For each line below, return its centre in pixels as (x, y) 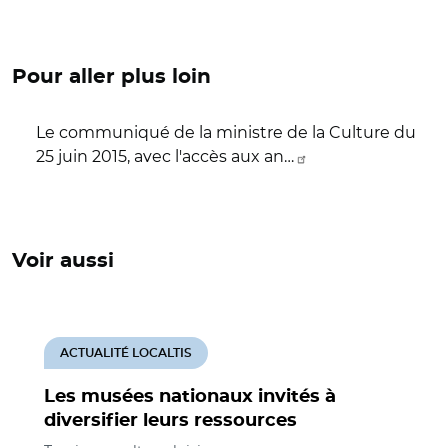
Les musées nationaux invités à (190, 397)
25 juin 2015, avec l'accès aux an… (165, 156)
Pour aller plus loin (111, 77)
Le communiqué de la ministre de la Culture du (226, 132)
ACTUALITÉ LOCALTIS (126, 353)
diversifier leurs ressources (170, 421)
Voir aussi (63, 261)
